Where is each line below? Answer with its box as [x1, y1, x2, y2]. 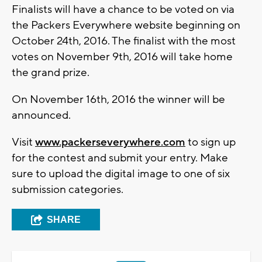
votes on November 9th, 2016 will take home [12, 50, 233, 64]
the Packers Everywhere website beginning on [12, 18, 240, 33]
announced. [12, 108, 71, 123]
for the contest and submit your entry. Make [12, 151, 228, 166]
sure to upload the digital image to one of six [12, 167, 230, 181]
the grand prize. [12, 65, 89, 80]
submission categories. [12, 182, 123, 197]
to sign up [185, 135, 236, 150]
